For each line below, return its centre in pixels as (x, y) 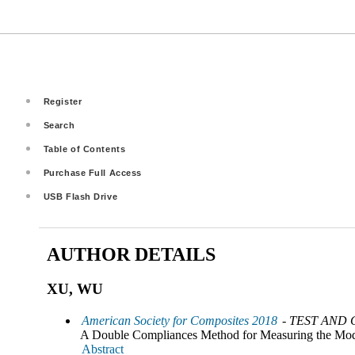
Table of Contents (84, 149)
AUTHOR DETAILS (131, 254)
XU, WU (74, 288)
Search (59, 125)
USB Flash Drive (80, 197)
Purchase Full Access (92, 173)
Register (63, 101)
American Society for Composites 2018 (179, 321)
